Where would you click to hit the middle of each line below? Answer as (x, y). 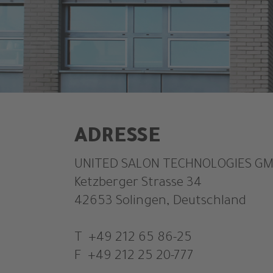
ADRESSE (117, 138)
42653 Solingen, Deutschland (160, 202)
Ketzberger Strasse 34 (138, 184)
